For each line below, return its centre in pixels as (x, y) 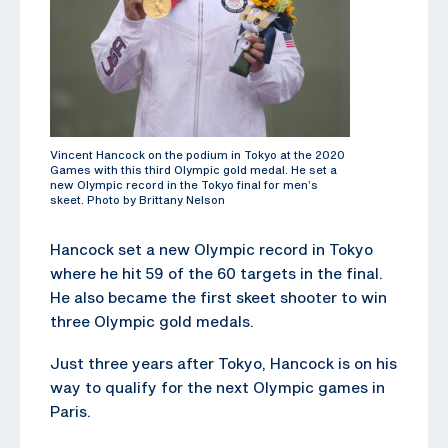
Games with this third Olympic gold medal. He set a (193, 169)
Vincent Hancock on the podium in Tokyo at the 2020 (197, 154)
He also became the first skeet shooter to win (218, 296)
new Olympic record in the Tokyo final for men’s (184, 184)
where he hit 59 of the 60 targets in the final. (216, 272)
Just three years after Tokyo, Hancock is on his (223, 362)
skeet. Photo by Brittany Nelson (137, 199)
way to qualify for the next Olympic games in (217, 386)
